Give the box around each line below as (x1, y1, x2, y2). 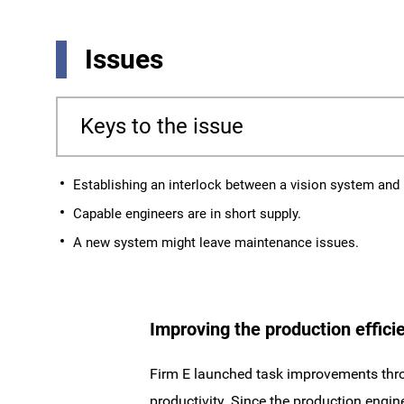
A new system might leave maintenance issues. (73, 234, 359, 251)
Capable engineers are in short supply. (73, 206, 301, 222)
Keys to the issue (80, 114, 243, 139)
